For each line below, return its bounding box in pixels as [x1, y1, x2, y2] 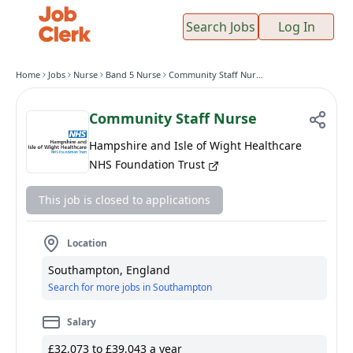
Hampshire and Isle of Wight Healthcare [89, 138, 302, 153]
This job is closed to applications [39, 192, 210, 207]
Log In [277, 17, 315, 35]
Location [67, 236, 107, 250]
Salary [67, 315, 96, 329]
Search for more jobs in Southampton [48, 281, 212, 294]
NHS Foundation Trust [89, 157, 205, 172]
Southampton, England [48, 262, 170, 277]
